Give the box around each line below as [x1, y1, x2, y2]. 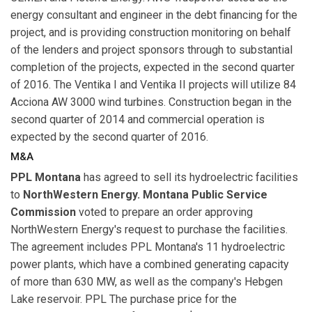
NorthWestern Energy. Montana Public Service [23, 187, 267, 201]
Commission [10, 205, 76, 219]
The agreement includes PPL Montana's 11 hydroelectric [10, 240, 285, 253]
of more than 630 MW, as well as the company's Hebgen [10, 274, 283, 288]
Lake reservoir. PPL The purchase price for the [10, 292, 237, 306]
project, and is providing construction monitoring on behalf [10, 25, 291, 39]
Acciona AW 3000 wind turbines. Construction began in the [10, 95, 292, 109]
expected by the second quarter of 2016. [10, 130, 208, 143]
